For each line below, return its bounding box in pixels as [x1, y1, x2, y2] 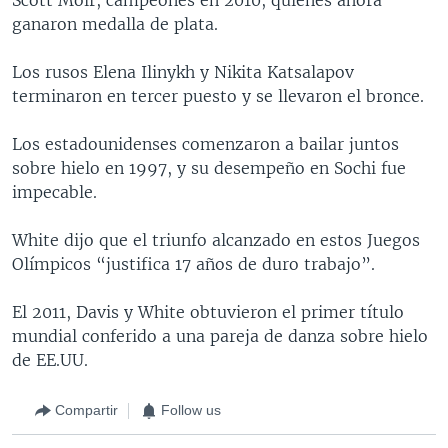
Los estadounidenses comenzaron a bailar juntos [12, 133, 399, 154]
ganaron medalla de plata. [12, 13, 218, 34]
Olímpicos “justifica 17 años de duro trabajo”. [12, 253, 375, 274]
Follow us [161, 402, 221, 418]
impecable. [12, 181, 97, 202]
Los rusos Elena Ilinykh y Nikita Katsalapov [12, 61, 354, 82]
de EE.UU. [12, 349, 88, 370]
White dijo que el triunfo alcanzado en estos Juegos [12, 229, 420, 250]
